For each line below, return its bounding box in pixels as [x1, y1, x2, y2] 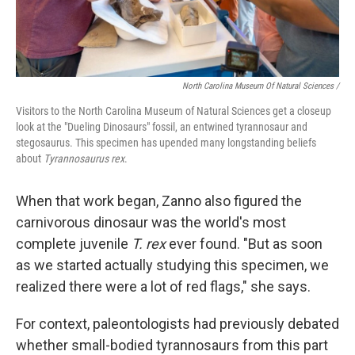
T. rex [132, 235, 166, 252]
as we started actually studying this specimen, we [16, 257, 329, 273]
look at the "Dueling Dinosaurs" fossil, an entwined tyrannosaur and [16, 120, 307, 133]
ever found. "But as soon [166, 235, 323, 252]
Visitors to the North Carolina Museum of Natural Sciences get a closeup [16, 105, 331, 117]
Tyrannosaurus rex [44, 152, 124, 165]
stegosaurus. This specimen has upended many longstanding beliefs [16, 136, 316, 149]
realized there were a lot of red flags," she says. [16, 278, 311, 295]
